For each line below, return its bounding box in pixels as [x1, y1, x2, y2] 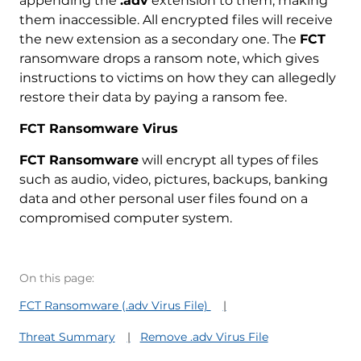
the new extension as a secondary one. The [19, 31, 300, 47]
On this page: [19, 270, 94, 285]
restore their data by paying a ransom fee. [19, 89, 287, 105]
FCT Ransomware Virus [19, 120, 178, 136]
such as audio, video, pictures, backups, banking [19, 171, 328, 187]
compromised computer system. [19, 210, 232, 226]
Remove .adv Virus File [139, 329, 268, 344]
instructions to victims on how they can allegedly [19, 69, 336, 85]
